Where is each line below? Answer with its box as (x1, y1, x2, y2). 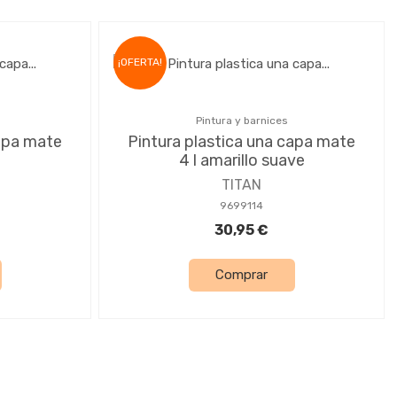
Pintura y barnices (195, 113, 288, 127)
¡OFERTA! (118, 56, 162, 69)
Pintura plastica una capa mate (128, 131, 355, 152)
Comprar (215, 267, 268, 284)
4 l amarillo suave (178, 150, 305, 170)
